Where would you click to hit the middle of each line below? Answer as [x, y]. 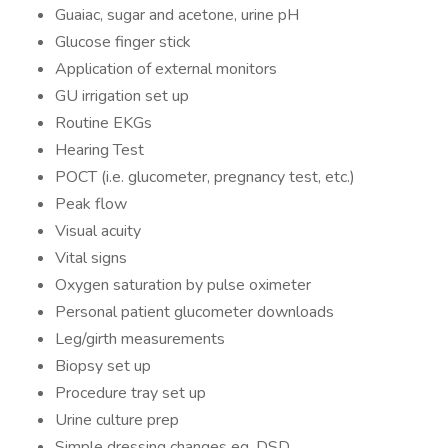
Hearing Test [99, 150]
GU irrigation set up [122, 96]
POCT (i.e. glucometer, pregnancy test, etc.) [205, 177]
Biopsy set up [103, 366]
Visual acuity [98, 231]
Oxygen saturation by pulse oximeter [183, 285]
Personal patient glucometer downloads [194, 312]
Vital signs [91, 258]
